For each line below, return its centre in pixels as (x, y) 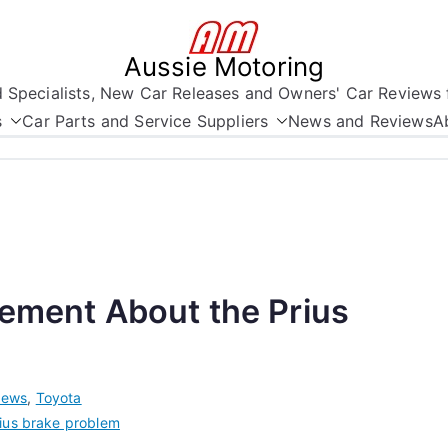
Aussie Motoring (224, 66)
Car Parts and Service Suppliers (145, 121)
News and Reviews (360, 121)
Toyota (58, 397)
